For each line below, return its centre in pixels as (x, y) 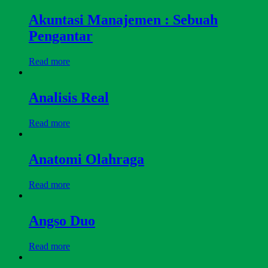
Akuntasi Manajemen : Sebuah (123, 20)
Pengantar (61, 36)
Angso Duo (62, 220)
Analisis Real (69, 98)
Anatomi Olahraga (86, 159)
